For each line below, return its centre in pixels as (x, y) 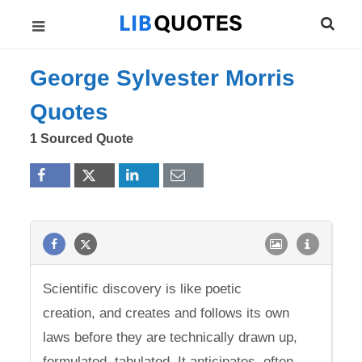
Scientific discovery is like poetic (143, 289)
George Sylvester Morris (163, 78)
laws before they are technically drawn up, (170, 337)
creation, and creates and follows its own (166, 313)
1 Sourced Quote (82, 139)
